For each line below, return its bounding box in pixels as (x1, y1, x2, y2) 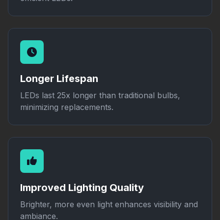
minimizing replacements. (20, 102, 113, 112)
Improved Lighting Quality (20, 182, 144, 193)
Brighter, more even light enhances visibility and (20, 199, 198, 209)
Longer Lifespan (20, 73, 98, 84)
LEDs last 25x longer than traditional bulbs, (20, 90, 180, 100)
